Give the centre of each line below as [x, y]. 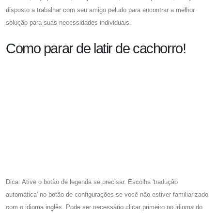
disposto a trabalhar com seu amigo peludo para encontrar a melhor [100, 10]
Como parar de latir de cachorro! [96, 48]
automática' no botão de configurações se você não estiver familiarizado [107, 195]
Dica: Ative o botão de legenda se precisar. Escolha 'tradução [92, 182]
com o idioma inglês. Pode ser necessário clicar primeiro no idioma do [104, 207]
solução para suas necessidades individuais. [69, 22]
